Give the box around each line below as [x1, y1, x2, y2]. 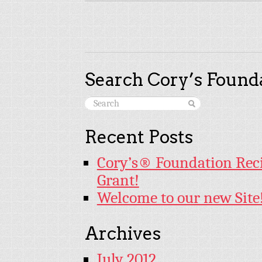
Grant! [96, 171, 139, 190]
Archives [85, 223, 161, 244]
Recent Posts [85, 126, 193, 148]
